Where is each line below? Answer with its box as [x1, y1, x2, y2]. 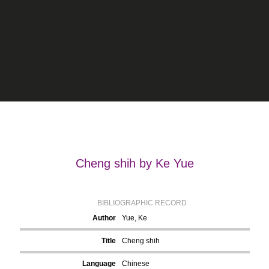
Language [82, 259, 116, 268]
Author [92, 214, 116, 222]
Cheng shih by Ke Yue [75, 157, 194, 170]
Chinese [121, 259, 150, 268]
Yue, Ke [121, 214, 147, 222]
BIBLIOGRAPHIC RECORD [97, 199, 187, 207]
